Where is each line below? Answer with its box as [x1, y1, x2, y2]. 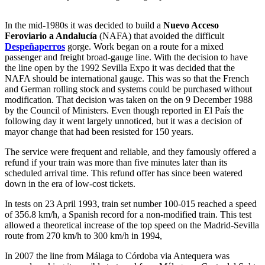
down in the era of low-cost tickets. [5, 178, 135, 189]
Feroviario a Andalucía [5, 30, 97, 41]
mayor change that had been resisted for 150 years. [5, 126, 196, 137]
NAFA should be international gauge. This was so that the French [5, 73, 249, 83]
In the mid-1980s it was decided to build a [5, 20, 163, 30]
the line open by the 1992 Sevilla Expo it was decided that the [5, 62, 235, 73]
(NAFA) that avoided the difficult [97, 30, 224, 41]
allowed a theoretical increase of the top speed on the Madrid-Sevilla [5, 219, 259, 230]
